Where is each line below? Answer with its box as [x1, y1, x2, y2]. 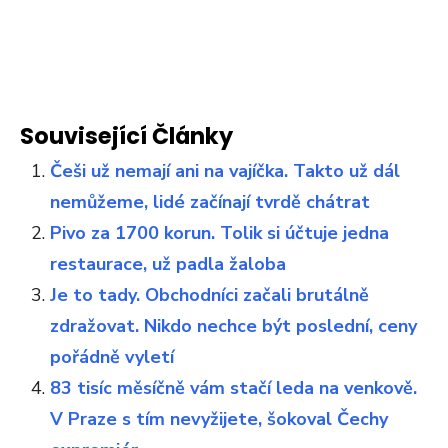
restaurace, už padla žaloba [50, 252, 286, 277]
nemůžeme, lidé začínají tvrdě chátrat [50, 190, 370, 215]
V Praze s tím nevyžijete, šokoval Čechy [50, 407, 388, 432]
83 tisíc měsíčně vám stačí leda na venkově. [50, 376, 417, 401]
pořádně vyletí [50, 345, 174, 370]
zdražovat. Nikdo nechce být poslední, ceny [50, 314, 417, 339]
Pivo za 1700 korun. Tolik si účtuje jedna [50, 221, 389, 246]
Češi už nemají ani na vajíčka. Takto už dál [50, 159, 400, 184]
